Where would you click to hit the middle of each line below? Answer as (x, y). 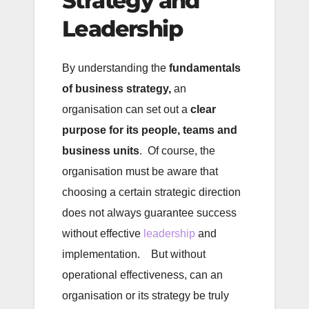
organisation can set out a (125, 110)
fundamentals (203, 68)
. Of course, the (177, 151)
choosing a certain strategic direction (151, 192)
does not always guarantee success (149, 213)
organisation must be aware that (140, 172)
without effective (103, 234)
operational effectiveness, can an (142, 275)
